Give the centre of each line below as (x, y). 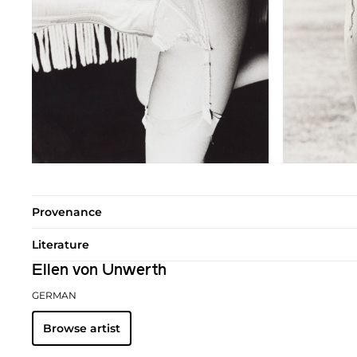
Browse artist (82, 328)
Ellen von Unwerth (99, 271)
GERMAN (54, 295)
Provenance (67, 212)
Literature (61, 244)
